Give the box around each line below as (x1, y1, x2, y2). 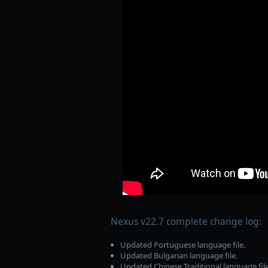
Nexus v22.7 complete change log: (111, 215, 261, 229)
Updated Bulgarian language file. (120, 249, 237, 261)
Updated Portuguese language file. (120, 239, 245, 250)
